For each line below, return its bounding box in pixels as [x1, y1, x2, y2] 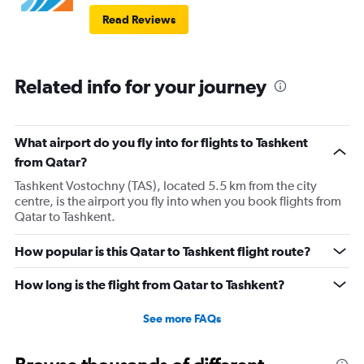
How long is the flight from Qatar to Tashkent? [15, 277, 285, 292]
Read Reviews [102, 13, 175, 27]
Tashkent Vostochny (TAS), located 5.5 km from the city [15, 178, 317, 194]
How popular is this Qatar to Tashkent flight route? [15, 244, 311, 259]
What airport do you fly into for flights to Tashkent [15, 135, 308, 150]
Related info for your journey [15, 75, 266, 98]
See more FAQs [143, 312, 221, 326]
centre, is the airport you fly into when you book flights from [15, 193, 341, 210]
